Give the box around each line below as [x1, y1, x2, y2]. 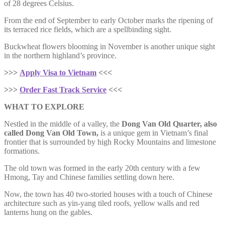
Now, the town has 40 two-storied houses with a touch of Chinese [4, 189, 212, 198]
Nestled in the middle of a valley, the [4, 119, 122, 128]
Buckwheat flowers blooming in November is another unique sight [4, 42, 215, 51]
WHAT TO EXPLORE [4, 102, 84, 111]
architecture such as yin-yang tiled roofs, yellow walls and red [4, 198, 199, 207]
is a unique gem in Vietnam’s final [100, 128, 208, 137]
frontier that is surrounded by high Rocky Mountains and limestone [4, 137, 216, 146]
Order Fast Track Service [20, 85, 106, 94]
